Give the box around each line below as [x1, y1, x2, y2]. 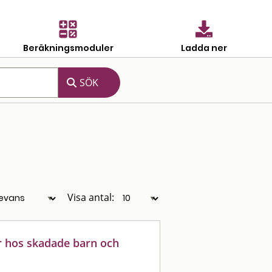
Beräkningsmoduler [22, 41, 114, 54]
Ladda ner [181, 41, 227, 54]
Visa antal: [67, 191, 114, 204]
